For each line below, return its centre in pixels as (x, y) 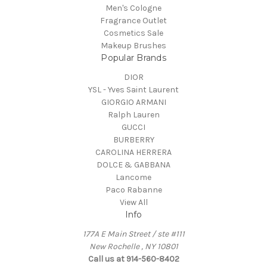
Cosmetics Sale (133, 33)
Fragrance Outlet (133, 21)
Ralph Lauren (133, 115)
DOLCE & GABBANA (133, 165)
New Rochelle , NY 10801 (133, 247)
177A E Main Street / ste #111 (133, 234)
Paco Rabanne (133, 190)
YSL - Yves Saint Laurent (133, 90)
